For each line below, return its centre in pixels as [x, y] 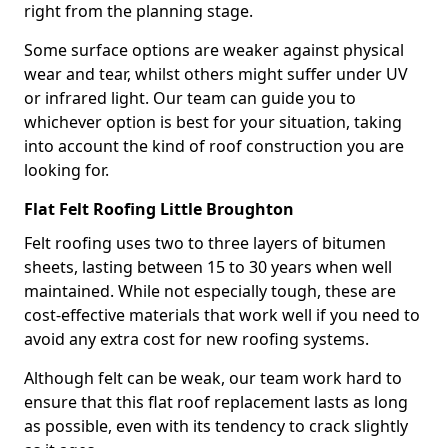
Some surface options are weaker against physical [214, 50]
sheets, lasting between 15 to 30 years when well [208, 267]
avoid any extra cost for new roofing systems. [196, 339]
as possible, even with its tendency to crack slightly [216, 426]
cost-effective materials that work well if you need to [222, 315]
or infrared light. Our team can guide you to [190, 98]
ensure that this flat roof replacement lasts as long [216, 402]
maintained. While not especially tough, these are [210, 291]
